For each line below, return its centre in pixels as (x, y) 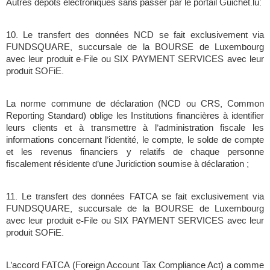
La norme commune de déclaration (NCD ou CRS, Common (135, 104)
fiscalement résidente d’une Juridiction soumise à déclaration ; (127, 164)
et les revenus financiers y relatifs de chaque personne (135, 152)
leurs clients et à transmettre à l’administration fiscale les (135, 128)
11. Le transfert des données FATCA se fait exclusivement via (135, 197)
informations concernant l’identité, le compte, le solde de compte (135, 140)
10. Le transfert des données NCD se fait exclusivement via (135, 35)
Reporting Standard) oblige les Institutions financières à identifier (135, 116)
